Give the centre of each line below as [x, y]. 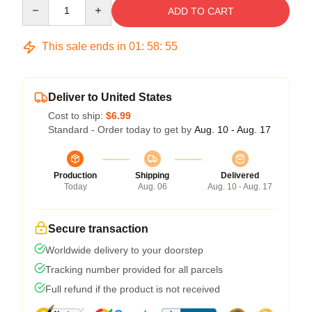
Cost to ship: [77, 116]
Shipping [152, 176]
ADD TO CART [201, 11]
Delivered [240, 176]
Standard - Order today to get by [121, 130]
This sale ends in [84, 47]
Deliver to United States [110, 97]
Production [75, 176]
